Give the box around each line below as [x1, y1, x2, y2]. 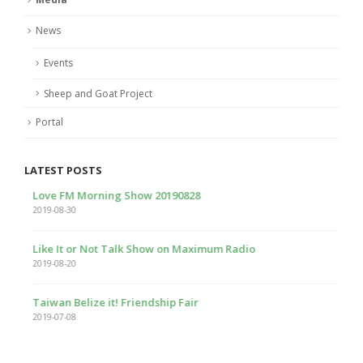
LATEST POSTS [24, 163, 102, 178]
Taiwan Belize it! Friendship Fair [24, 295, 190, 310]
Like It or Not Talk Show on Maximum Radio [24, 241, 247, 257]
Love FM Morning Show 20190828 [24, 188, 192, 203]
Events [44, 55, 73, 70]
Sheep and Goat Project [44, 86, 152, 100]
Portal [36, 115, 63, 130]
